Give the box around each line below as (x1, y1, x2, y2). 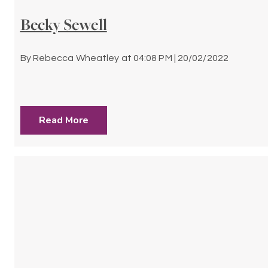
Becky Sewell (20, 13, 107, 35)
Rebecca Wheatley (32, 53, 120, 63)
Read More (38, 114, 89, 127)
